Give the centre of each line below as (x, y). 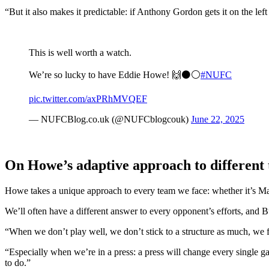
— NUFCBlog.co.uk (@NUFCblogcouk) (110, 119)
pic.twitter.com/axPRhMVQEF (88, 99)
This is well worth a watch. (80, 53)
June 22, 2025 (218, 119)
